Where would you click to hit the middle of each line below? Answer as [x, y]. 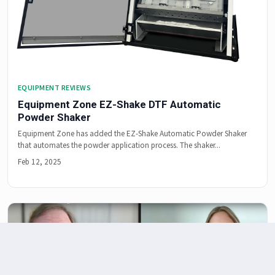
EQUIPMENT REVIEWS [55, 87]
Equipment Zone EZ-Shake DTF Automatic [119, 104]
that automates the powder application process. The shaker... [119, 145]
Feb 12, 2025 [40, 162]
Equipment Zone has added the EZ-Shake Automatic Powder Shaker [132, 134]
